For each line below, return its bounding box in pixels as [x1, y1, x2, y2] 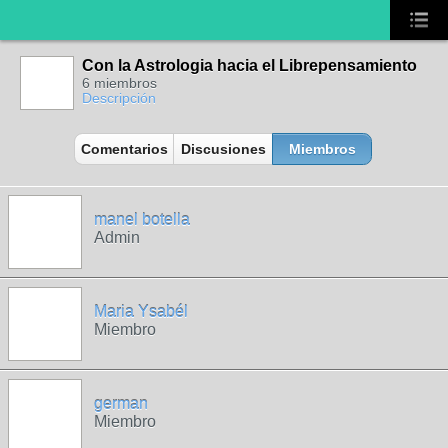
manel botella [94, 211, 190, 228]
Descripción [82, 90, 156, 106]
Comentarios [80, 141, 168, 157]
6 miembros [82, 75, 157, 91]
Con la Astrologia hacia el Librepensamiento [82, 57, 417, 74]
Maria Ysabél [94, 303, 188, 320]
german [94, 395, 148, 412]
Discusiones [180, 141, 266, 157]
